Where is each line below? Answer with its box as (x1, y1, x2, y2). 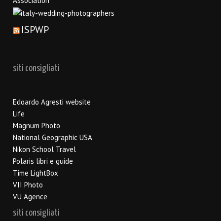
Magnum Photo (13, 120, 60, 130)
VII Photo (13, 180, 43, 189)
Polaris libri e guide (13, 156, 73, 166)
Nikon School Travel (13, 144, 76, 154)
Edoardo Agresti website (13, 97, 91, 107)
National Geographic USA (13, 132, 92, 142)
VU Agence (13, 191, 47, 201)
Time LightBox (13, 168, 58, 178)
